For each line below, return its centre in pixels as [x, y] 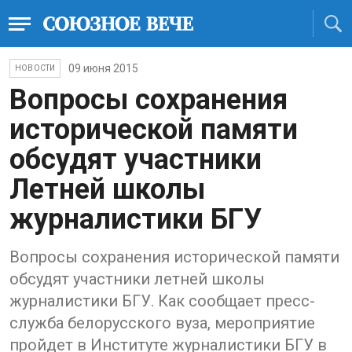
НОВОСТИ [35, 68]
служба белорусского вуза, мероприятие [162, 323]
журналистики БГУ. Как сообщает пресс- [162, 301]
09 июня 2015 [104, 68]
